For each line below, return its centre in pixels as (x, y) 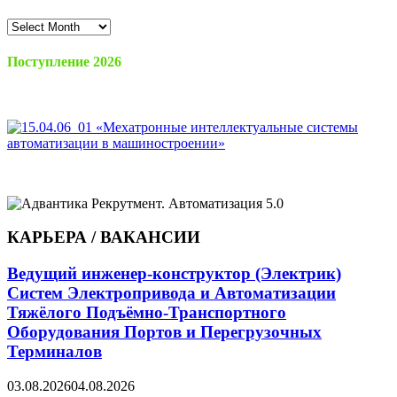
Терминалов (54, 352)
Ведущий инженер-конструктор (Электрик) (174, 274)
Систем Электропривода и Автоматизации (171, 293)
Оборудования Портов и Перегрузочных (164, 332)
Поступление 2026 (64, 62)
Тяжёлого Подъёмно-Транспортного (147, 313)
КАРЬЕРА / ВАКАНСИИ (104, 237)
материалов (41, 42)
